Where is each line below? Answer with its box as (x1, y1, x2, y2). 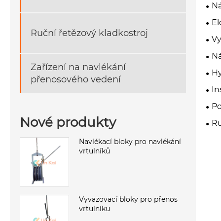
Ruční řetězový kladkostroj (31, 27, 148, 38)
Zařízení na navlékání (31, 62, 126, 73)
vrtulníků (79, 146, 110, 155)
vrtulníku (79, 204, 110, 213)
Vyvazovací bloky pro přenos (79, 194, 178, 204)
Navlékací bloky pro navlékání (79, 137, 181, 146)
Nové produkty (20, 114, 116, 130)
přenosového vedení (31, 74, 121, 85)
